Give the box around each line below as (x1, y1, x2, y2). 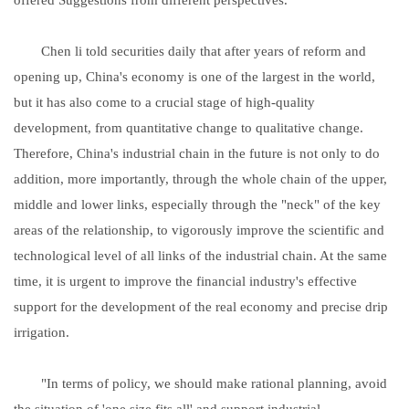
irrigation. (14, 324, 69, 340)
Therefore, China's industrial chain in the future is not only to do (14, 145, 380, 161)
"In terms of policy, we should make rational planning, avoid (14, 375, 387, 391)
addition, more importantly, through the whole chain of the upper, (14, 171, 387, 186)
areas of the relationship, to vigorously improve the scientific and (14, 222, 384, 237)
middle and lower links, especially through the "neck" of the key (14, 196, 381, 212)
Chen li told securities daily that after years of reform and (14, 43, 366, 58)
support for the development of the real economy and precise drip (14, 299, 388, 314)
